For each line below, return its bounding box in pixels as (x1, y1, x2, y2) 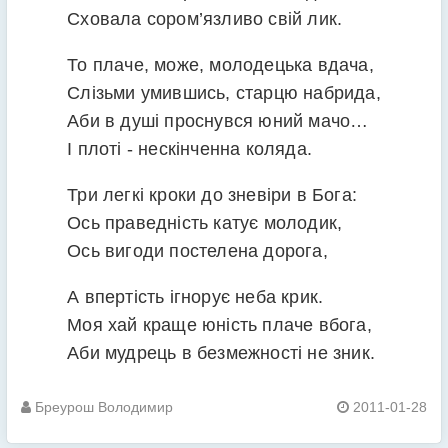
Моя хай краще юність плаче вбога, (67, 315, 372, 336)
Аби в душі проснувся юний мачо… (67, 110, 369, 131)
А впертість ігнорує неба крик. (67, 287, 324, 308)
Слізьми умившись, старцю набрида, (67, 82, 381, 103)
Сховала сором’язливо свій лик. (67, 8, 343, 29)
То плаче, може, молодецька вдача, (67, 54, 374, 75)
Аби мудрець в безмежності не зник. (67, 343, 375, 364)
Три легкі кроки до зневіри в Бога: (67, 185, 357, 205)
